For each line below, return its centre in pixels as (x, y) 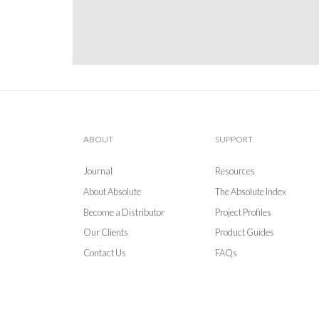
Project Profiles (243, 212)
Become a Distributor (124, 212)
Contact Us (105, 252)
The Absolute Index (251, 191)
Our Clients (106, 232)
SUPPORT (234, 140)
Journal (98, 171)
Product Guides (245, 232)
